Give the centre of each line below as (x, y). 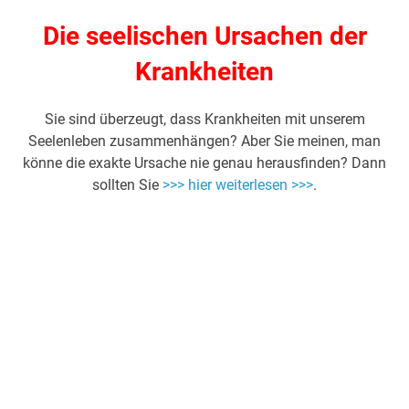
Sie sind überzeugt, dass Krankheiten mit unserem (204, 120)
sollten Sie (127, 185)
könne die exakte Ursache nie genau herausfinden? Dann (204, 163)
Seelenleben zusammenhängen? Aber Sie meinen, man (204, 142)
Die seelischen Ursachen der (204, 37)
